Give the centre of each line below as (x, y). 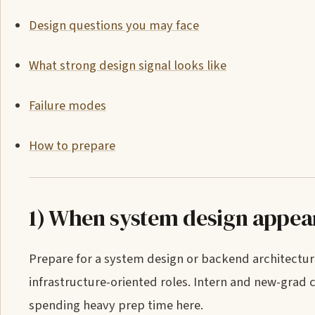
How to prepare (72, 146)
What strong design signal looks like (128, 65)
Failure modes (67, 105)
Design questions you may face (114, 25)
